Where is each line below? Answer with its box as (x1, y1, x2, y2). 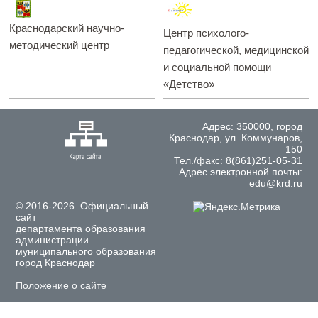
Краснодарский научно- (9, 22, 124, 34)
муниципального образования (16, 246, 156, 257)
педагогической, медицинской (163, 44, 309, 56)
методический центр (9, 39, 109, 51)
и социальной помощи (163, 61, 271, 73)
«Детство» (163, 78, 214, 90)
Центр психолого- (163, 27, 249, 39)
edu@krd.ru (249, 177, 302, 189)
